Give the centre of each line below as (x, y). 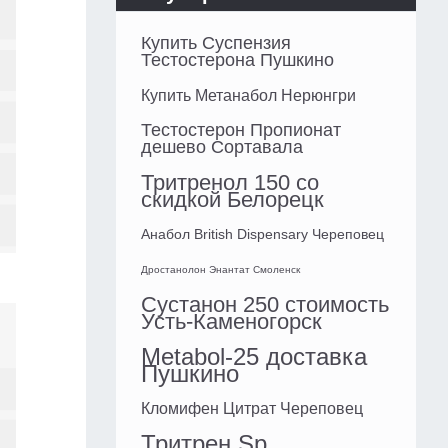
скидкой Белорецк (232, 200)
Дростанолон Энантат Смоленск (220, 270)
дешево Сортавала (222, 147)
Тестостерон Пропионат (241, 130)
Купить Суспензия (216, 43)
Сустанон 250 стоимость (265, 305)
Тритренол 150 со (230, 183)
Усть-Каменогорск (231, 322)
